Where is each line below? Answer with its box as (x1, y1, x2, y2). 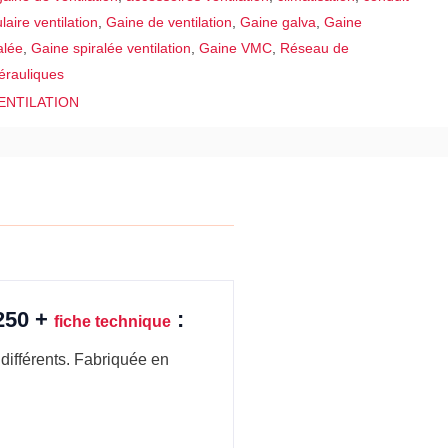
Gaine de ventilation (106, 13, 233, 30)
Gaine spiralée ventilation (31, 39, 192, 56)
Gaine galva (240, 13, 317, 30)
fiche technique (54, 312, 171, 330)
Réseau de (280, 39, 350, 56)
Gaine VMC (199, 39, 273, 56)
